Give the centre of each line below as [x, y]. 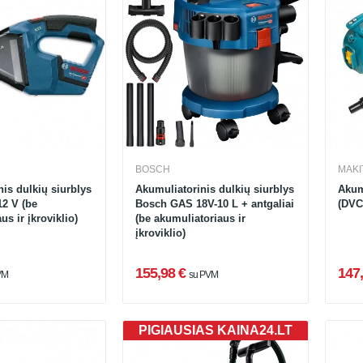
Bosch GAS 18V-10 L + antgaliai [214, 204]
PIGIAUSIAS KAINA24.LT [215, 331]
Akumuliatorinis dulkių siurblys [214, 190]
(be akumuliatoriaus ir [190, 219]
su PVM [204, 275]
